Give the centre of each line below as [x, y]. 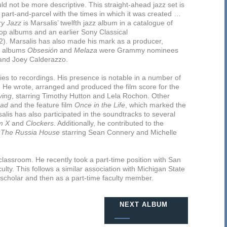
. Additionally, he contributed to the [109, 123]
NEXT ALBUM [144, 204]
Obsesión [43, 50]
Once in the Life [100, 105]
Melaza [86, 50]
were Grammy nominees [138, 50]
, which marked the [156, 105]
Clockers [40, 123]
